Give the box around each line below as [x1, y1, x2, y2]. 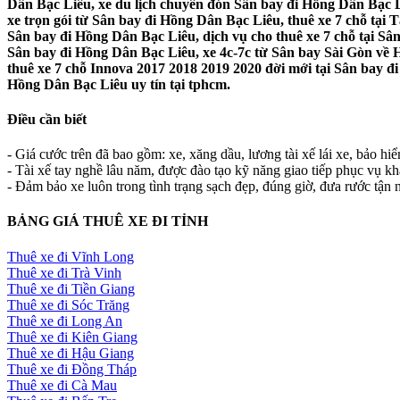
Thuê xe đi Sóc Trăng [7, 296, 129, 312]
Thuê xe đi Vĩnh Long [7, 248, 134, 264]
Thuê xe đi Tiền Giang [7, 280, 135, 296]
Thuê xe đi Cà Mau [7, 377, 117, 393]
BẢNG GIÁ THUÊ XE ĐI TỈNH [7, 213, 208, 229]
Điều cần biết [7, 111, 87, 127]
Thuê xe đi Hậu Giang [7, 345, 134, 361]
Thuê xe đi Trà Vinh [7, 264, 121, 280]
